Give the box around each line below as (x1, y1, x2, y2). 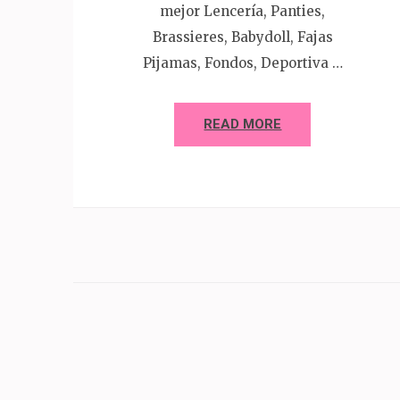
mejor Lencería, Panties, (160, 2, 326, 20)
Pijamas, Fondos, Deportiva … (142, 54, 343, 71)
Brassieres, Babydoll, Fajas (152, 28, 333, 46)
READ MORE (204, 115, 282, 132)
